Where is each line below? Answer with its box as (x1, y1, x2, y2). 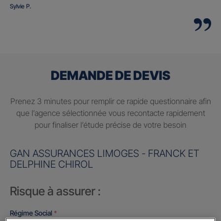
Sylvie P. (10, 2, 31, 10)
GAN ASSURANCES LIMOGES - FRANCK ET (10, 147, 199, 160)
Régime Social (10, 209, 54, 218)
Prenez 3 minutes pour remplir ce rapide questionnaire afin (10, 96, 211, 107)
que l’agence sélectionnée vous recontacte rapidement (16, 108, 205, 118)
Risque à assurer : (10, 184, 101, 199)
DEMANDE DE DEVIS (51, 68, 170, 83)
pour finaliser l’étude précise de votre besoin (35, 120, 186, 130)
